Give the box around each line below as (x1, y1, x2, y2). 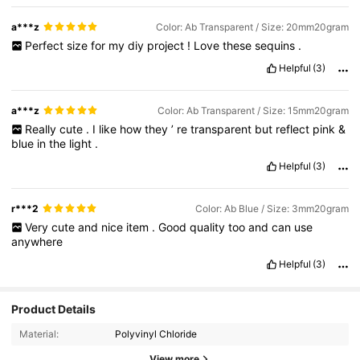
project (146, 38, 187, 52)
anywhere (11, 235, 63, 249)
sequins (254, 38, 298, 52)
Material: (18, 327, 59, 340)
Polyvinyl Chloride (115, 327, 198, 340)
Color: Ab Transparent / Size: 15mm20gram (157, 104, 349, 117)
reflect (275, 121, 313, 136)
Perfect (24, 38, 67, 52)
